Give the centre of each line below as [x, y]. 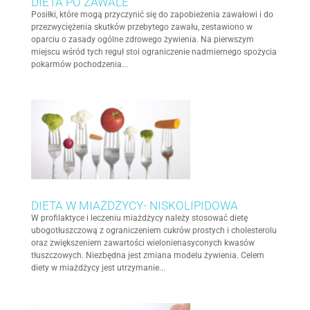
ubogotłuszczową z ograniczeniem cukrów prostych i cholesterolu [154, 231]
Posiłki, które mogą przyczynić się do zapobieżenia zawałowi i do [152, 15]
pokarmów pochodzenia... [79, 65]
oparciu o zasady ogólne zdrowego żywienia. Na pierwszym [142, 40]
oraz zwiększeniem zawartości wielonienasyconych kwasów [143, 243]
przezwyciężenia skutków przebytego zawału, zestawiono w [142, 27]
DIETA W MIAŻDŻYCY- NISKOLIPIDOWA [134, 206]
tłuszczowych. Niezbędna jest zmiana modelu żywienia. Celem [147, 256]
